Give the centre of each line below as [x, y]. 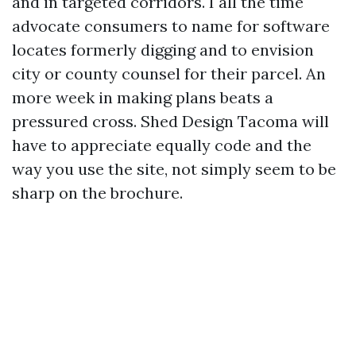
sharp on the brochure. [97, 193]
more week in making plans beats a [143, 98]
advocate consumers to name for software [171, 26]
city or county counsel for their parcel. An [169, 74]
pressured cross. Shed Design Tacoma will [170, 122]
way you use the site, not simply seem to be [174, 169]
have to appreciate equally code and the [162, 145]
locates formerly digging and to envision [163, 50]
